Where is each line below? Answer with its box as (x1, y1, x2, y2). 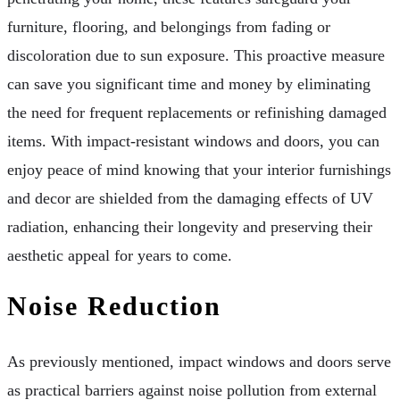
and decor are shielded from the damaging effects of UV (7, 188, 373, 207)
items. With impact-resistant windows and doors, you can (7, 131, 379, 150)
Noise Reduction (7, 290, 221, 321)
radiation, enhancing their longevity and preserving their (7, 217, 372, 236)
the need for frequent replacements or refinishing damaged (7, 103, 387, 121)
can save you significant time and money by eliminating (7, 74, 371, 93)
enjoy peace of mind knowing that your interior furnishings (7, 160, 391, 179)
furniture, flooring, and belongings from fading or (7, 17, 330, 36)
